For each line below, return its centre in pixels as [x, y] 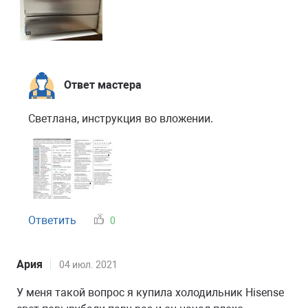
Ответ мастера [103, 85]
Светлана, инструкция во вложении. [121, 119]
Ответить [52, 220]
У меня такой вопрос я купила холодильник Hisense [150, 293]
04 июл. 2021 [88, 265]
